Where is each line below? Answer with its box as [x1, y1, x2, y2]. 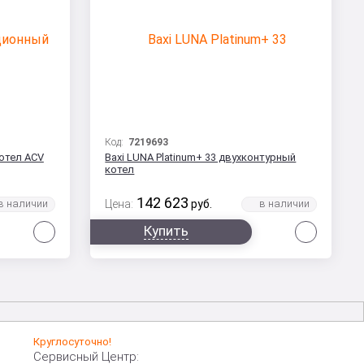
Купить [143, 223, 188, 240]
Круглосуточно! [33, 336, 112, 349]
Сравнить [57, 221, 110, 235]
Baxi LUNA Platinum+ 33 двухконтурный [105, 151, 297, 164]
